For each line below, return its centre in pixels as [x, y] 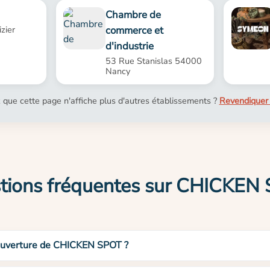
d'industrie [130, 46]
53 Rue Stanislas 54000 [154, 61]
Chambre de [133, 14]
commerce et [135, 30]
